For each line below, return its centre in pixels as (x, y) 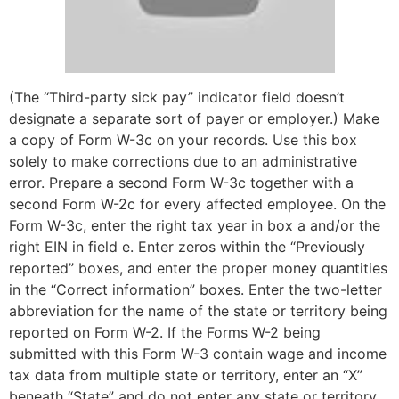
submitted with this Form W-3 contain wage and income (198, 353)
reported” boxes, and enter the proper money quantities (198, 268)
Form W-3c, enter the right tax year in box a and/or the (195, 225)
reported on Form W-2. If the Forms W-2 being (165, 332)
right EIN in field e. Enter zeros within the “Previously (187, 246)
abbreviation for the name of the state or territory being (198, 310)
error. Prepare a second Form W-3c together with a (181, 182)
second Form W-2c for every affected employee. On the (197, 204)
